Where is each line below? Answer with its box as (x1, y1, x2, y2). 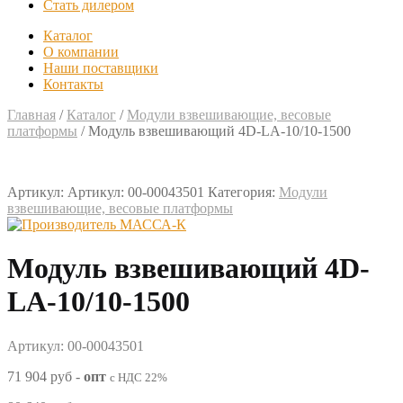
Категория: (208, 184, 279, 200)
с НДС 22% (110, 370, 167, 384)
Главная (7, 107, 56, 122)
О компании (43, 44, 119, 59)
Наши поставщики (43, 60, 158, 76)
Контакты (43, 76, 103, 92)
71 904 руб (7, 368, 76, 384)
